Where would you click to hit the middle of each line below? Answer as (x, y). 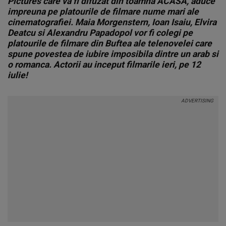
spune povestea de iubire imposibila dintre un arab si (113, 54)
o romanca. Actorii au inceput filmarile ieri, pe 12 (104, 65)
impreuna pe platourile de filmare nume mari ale (103, 12)
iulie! (18, 75)
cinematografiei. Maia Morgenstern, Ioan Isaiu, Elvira (112, 22)
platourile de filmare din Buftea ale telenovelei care (110, 43)
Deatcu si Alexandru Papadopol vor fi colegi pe (100, 33)
